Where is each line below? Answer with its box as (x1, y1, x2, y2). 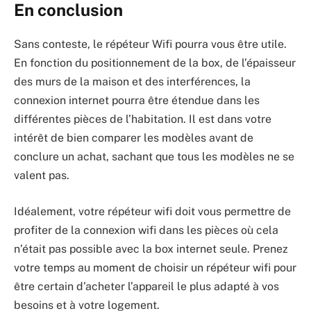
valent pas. (14, 169, 69, 183)
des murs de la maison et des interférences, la (14, 75, 251, 89)
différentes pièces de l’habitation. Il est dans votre (14, 112, 271, 126)
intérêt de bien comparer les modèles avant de (14, 131, 253, 145)
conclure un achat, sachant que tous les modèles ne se (14, 150, 294, 164)
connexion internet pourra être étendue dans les (14, 94, 260, 108)
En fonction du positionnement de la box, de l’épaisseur (14, 56, 296, 70)
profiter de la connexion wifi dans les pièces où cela (14, 223, 278, 237)
